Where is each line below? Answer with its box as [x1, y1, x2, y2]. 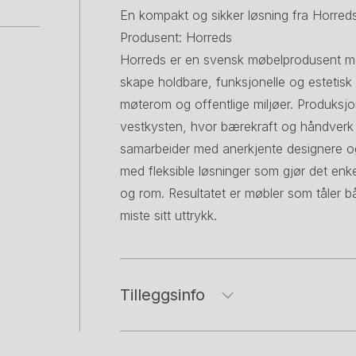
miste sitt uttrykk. [120, 207, 217, 223]
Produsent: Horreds [120, 29, 232, 45]
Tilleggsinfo [120, 285, 205, 304]
